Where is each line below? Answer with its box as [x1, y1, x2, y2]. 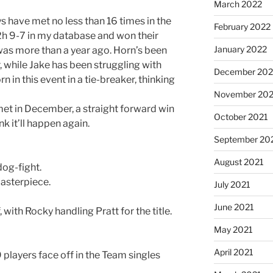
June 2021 [213, 201, 254, 212]
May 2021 [213, 224, 253, 235]
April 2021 [213, 246, 253, 257]
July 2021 [213, 179, 250, 190]
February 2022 [213, 21, 271, 32]
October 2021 [213, 111, 268, 122]
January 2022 [213, 43, 267, 54]
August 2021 [213, 156, 264, 167]
